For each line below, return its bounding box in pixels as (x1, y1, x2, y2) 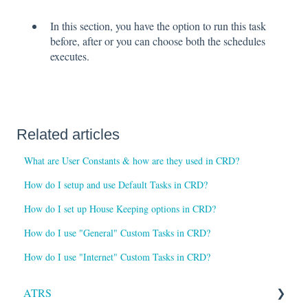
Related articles (16, 125, 120, 143)
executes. (50, 48, 89, 63)
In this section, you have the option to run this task (50, 18, 266, 33)
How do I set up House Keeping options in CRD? (24, 201, 217, 215)
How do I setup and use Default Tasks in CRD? (24, 177, 208, 191)
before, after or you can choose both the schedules (50, 33, 265, 48)
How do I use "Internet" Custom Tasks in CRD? (24, 250, 211, 263)
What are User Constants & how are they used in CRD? (24, 153, 240, 167)
